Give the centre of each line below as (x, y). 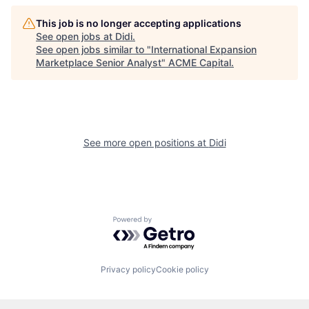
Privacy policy (128, 269)
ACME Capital (200, 63)
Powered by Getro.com (173, 223)
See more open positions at (146, 143)
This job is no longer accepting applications (139, 23)
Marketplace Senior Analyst (99, 63)
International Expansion (204, 50)
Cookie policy (182, 269)
